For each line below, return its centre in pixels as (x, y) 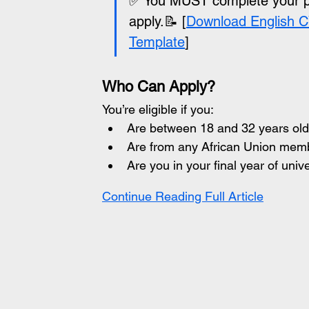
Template (157, 42)
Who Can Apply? (159, 87)
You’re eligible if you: (158, 109)
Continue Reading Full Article (183, 196)
